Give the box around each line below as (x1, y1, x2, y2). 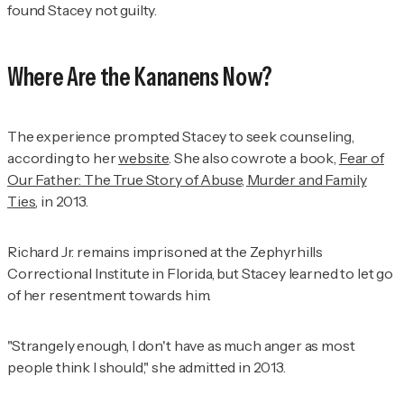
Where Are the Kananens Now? (7, 61, 272, 93)
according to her (7, 148, 119, 167)
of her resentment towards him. (7, 285, 212, 304)
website (118, 148, 170, 167)
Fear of (338, 148, 384, 167)
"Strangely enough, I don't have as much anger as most (7, 335, 355, 354)
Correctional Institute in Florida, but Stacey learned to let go (7, 263, 393, 282)
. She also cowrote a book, (169, 148, 339, 167)
